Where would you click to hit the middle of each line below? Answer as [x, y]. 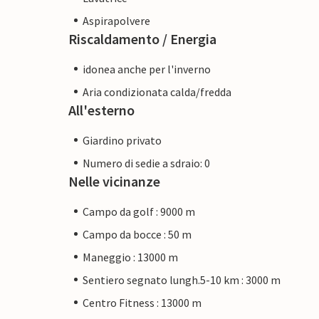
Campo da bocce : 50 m [137, 234]
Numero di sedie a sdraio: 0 [146, 163]
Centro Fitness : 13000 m [142, 302]
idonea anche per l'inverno [147, 69]
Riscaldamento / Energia [142, 38]
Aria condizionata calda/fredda [157, 91]
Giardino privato [122, 140]
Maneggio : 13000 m [130, 257]
